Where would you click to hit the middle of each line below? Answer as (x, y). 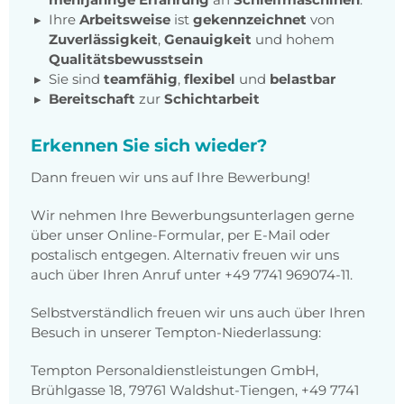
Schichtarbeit (212, 99)
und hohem (295, 40)
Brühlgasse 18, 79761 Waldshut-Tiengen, (166, 390)
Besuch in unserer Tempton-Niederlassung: (176, 333)
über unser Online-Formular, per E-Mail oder (180, 235)
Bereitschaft (94, 99)
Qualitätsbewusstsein (126, 60)
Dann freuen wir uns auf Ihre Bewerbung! (170, 178)
